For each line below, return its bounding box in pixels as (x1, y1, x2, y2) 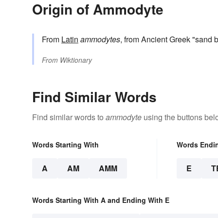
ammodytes (80, 33, 120, 45)
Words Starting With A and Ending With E (32, 195, 169, 205)
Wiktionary (60, 54, 92, 65)
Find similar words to (32, 111, 106, 123)
